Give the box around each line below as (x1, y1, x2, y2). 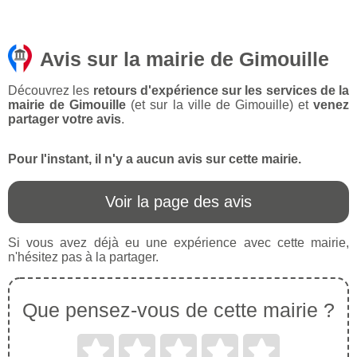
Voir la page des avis (105, 193, 252, 211)
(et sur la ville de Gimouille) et (126, 98, 314, 112)
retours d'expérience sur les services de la (92, 84, 349, 98)
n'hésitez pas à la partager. (8, 250, 159, 265)
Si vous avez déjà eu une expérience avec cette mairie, (8, 236, 349, 250)
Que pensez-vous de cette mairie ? (22, 299, 335, 322)
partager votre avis (8, 112, 121, 127)
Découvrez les (8, 84, 93, 98)
